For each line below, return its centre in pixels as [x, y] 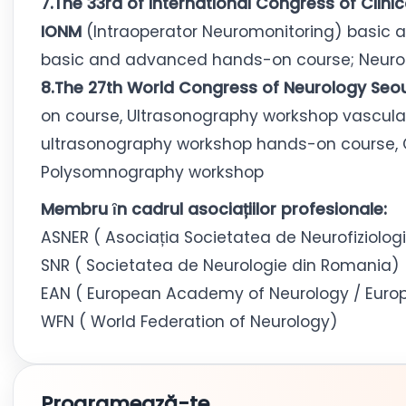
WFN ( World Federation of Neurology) [189, 322]
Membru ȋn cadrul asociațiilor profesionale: [214, 209]
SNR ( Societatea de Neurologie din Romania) [220, 266]
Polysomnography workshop [152, 172]
